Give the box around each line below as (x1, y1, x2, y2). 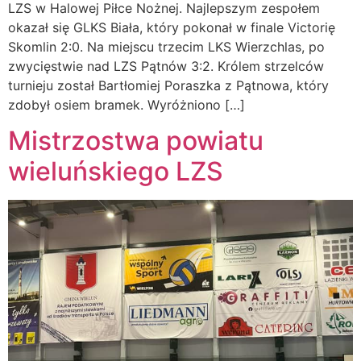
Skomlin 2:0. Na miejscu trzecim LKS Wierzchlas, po (8, 38, 325, 55)
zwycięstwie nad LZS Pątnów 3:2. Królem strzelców (8, 57, 324, 74)
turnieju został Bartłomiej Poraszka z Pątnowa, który (8, 77, 329, 93)
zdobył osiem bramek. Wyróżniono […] (8, 96, 245, 113)
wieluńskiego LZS (8, 156, 223, 188)
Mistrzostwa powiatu (8, 125, 263, 157)
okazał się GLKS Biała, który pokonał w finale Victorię (8, 19, 335, 35)
